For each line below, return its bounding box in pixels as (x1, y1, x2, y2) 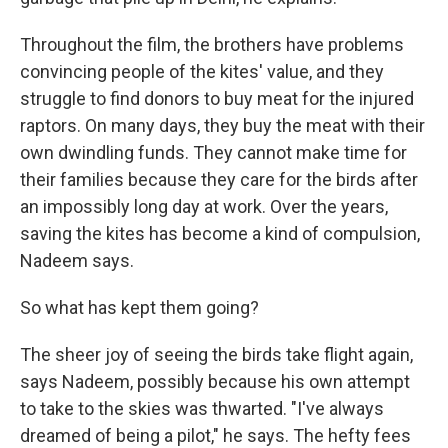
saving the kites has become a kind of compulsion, (20, 223, 420, 245)
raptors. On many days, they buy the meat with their (20, 115, 425, 137)
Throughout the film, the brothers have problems (20, 34, 404, 56)
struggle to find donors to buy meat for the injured (20, 88, 414, 110)
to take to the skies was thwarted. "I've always (20, 398, 384, 420)
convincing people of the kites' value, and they (20, 61, 384, 83)
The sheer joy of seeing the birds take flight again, (20, 344, 413, 366)
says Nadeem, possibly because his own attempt (20, 371, 410, 393)
